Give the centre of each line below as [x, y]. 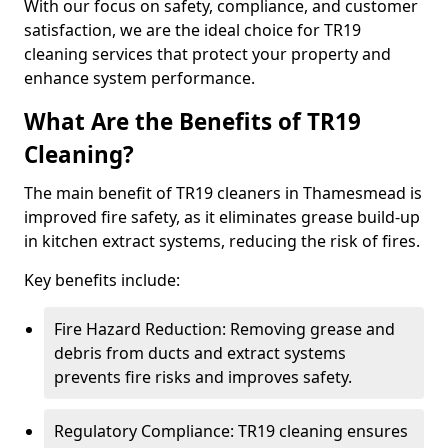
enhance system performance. [139, 78]
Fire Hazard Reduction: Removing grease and [224, 329]
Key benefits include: [102, 280]
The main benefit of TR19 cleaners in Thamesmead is [223, 193]
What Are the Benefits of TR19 [192, 121]
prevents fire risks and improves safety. [203, 377]
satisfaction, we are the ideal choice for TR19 [192, 30]
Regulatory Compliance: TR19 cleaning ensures [231, 431]
